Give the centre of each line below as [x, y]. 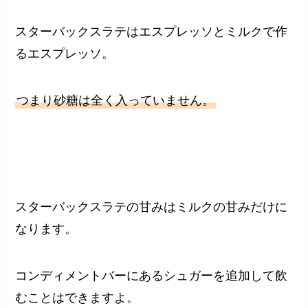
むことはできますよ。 [77, 297]
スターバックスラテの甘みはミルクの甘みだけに [152, 207]
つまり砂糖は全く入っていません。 [116, 101]
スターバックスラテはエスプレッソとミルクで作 [152, 32]
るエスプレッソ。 [65, 54]
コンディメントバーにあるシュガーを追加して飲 [152, 275]
